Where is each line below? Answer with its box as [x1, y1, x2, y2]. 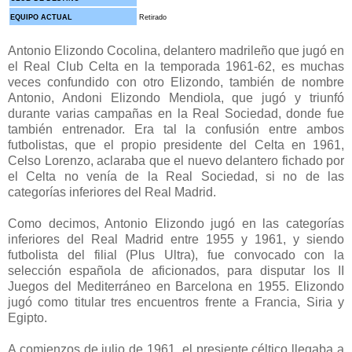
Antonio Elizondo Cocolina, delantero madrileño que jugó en [8, 44, 344, 58]
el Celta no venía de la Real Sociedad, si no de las [8, 170, 344, 184]
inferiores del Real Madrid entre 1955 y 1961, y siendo [8, 233, 344, 247]
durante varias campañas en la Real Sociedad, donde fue [8, 107, 344, 121]
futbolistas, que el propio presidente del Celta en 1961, [8, 138, 344, 152]
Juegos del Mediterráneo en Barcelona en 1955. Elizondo [8, 280, 344, 294]
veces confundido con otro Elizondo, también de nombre [8, 75, 344, 90]
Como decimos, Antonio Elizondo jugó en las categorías [8, 217, 344, 231]
